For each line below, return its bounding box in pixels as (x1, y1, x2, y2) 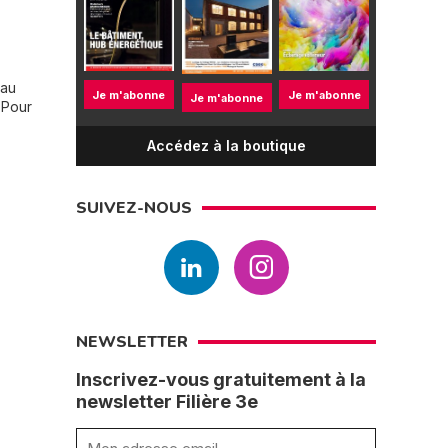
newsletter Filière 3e (76, 391, 258, 412)
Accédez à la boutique (146, 137, 306, 154)
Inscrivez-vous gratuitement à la (76, 369, 366, 390)
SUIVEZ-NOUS (76, 197, 192, 219)
